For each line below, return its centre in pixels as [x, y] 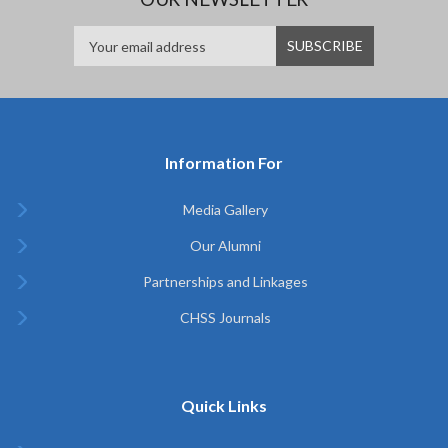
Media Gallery [225, 209]
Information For [224, 162]
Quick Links [224, 405]
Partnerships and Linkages [225, 281]
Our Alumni [225, 245]
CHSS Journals [225, 317]
